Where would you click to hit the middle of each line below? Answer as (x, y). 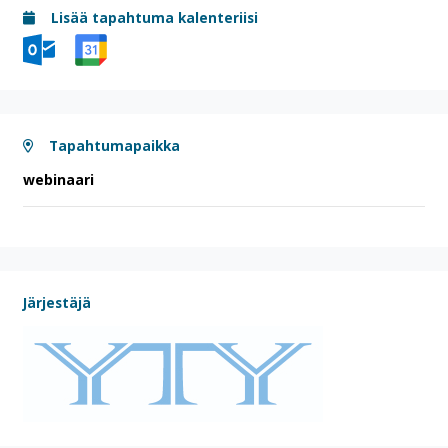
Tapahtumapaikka (112, 146)
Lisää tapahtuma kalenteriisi (152, 17)
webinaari (58, 180)
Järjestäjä (57, 303)
